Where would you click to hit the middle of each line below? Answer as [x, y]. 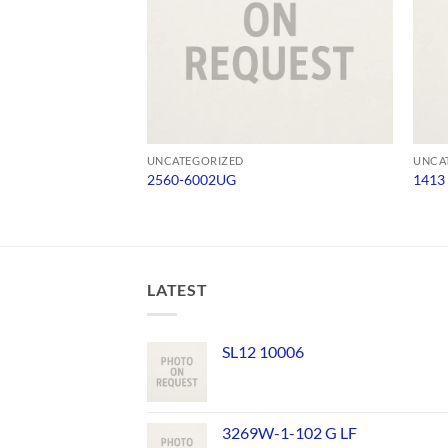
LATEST [177, 290]
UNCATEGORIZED [195, 160]
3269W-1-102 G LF [289, 432]
